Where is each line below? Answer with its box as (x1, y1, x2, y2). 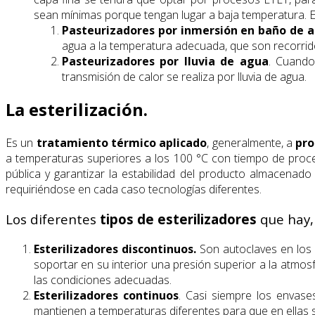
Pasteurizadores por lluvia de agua (62, 53, 269, 69)
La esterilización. (6, 98, 148, 122)
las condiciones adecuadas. (34, 271, 172, 288)
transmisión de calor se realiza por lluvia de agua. (62, 68, 307, 84)
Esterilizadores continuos (34, 287, 179, 303)
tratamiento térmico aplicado (36, 135, 207, 151)
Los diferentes (6, 210, 100, 229)
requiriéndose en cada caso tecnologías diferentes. (6, 181, 262, 198)
